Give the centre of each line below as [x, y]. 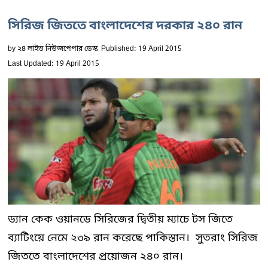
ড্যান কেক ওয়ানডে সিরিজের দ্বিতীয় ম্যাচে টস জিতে [120, 220]
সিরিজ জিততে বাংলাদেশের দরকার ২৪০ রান [125, 26]
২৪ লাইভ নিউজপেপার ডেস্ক [58, 49]
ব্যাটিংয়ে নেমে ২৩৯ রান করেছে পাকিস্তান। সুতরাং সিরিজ [133, 238]
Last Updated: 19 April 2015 [54, 64]
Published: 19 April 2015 [141, 49]
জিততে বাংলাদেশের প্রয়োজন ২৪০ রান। [95, 257]
